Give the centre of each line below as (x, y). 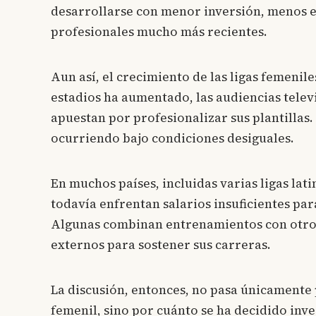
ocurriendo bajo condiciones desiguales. (172, 138)
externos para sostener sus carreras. (161, 244)
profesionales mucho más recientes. (159, 31)
